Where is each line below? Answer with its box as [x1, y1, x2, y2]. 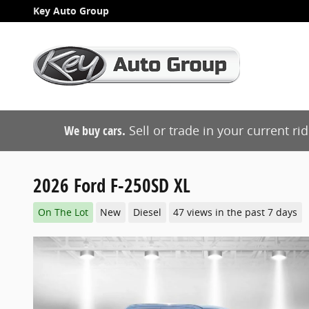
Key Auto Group [33, 5, 109, 17]
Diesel [132, 206, 161, 219]
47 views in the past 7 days [173, 206, 298, 219]
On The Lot [37, 206, 88, 219]
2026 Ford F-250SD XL [33, 172, 190, 198]
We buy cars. [64, 122, 126, 139]
